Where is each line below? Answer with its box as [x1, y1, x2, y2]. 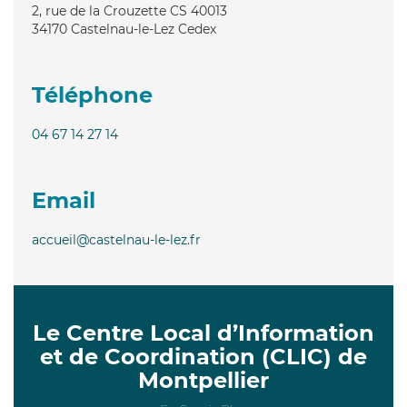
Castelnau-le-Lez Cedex [71, 20, 216, 37]
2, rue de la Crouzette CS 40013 [32, 2, 227, 19]
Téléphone [32, 81, 153, 108]
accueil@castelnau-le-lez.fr [32, 231, 201, 248]
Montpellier [138, 366, 269, 393]
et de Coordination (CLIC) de [40, 342, 367, 370]
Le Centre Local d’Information [33, 319, 374, 346]
